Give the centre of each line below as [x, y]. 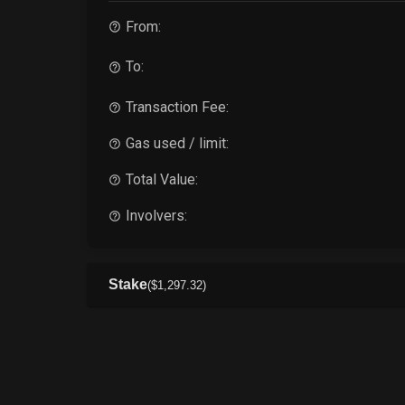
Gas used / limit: [178, 144]
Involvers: [157, 216]
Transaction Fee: [178, 108]
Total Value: [162, 180]
